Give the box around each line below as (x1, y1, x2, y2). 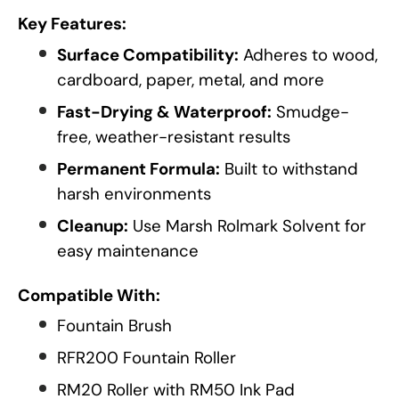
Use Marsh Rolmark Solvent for (128, 214, 366, 237)
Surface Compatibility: (57, 43, 239, 66)
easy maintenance (57, 239, 199, 262)
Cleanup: (57, 214, 128, 237)
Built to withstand (220, 157, 358, 180)
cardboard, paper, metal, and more (57, 68, 324, 91)
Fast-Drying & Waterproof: (57, 100, 272, 123)
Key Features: (18, 12, 126, 36)
